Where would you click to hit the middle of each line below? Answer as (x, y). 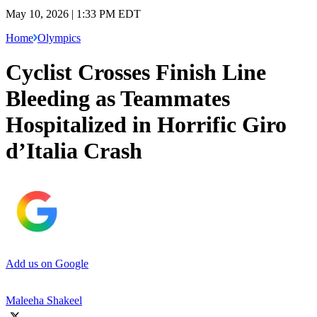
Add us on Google (47, 263)
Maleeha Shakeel (44, 300)
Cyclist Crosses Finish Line (136, 73)
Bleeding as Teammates (118, 99)
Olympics (59, 38)
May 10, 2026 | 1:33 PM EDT (73, 13)
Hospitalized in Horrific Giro (146, 125)
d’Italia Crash (74, 151)
